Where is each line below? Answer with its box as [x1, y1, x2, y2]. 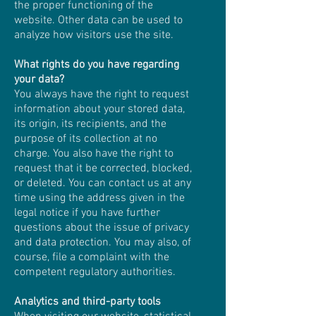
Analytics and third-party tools [14, 295, 161, 309]
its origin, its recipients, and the [14, 117, 166, 131]
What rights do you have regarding [14, 58, 179, 72]
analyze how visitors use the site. [14, 28, 174, 42]
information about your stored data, [14, 102, 185, 116]
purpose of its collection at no [14, 132, 157, 146]
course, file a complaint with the [14, 250, 169, 265]
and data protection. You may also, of [14, 236, 191, 250]
